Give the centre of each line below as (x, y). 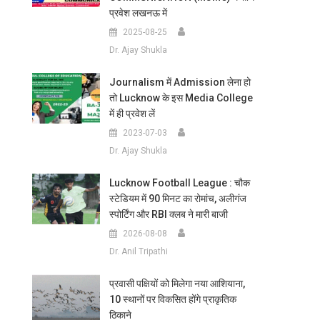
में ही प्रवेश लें (132, 114)
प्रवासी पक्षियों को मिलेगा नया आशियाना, (177, 284)
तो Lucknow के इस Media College (181, 98)
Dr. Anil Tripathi (138, 251)
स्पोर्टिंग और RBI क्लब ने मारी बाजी (168, 214)
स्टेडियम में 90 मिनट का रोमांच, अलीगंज (177, 199)
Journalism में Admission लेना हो (180, 82)
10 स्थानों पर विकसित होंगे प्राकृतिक (172, 299)
